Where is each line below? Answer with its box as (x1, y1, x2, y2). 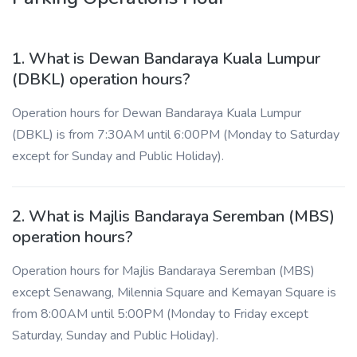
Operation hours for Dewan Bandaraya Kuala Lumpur (12, 104, 301, 122)
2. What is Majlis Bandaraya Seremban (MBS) (12, 206, 335, 227)
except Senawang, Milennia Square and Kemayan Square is (12, 284, 336, 301)
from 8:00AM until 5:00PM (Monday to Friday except (12, 305, 308, 323)
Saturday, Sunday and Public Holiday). (12, 327, 218, 344)
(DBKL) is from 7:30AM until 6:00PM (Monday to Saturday (12, 126, 339, 143)
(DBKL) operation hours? (12, 69, 190, 90)
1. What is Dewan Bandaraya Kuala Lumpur (12, 48, 320, 69)
